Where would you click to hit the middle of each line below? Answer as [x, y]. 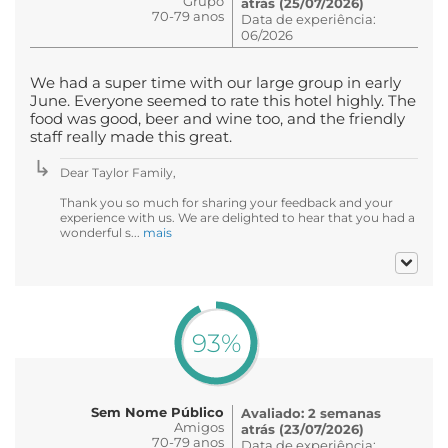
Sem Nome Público [157, 411]
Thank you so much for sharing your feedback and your [226, 202]
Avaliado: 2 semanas [311, 412]
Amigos [199, 426]
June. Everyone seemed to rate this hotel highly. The [223, 100]
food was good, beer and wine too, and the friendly [217, 118]
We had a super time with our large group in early [215, 82]
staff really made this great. [131, 136]
